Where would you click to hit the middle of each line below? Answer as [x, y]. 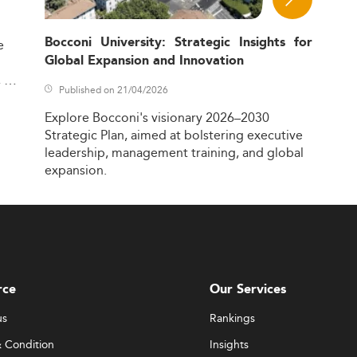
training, [215, 152]
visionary [177, 117]
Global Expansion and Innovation [144, 61]
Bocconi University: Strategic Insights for [178, 42]
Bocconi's [120, 117]
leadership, [76, 152]
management [149, 152]
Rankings [232, 318]
